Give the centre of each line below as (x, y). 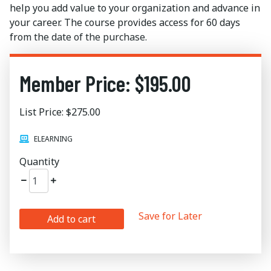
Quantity (39, 162)
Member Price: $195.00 (105, 83)
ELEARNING (53, 139)
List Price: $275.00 (60, 112)
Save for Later (170, 216)
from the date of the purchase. (78, 37)
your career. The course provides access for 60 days (125, 22)
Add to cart (72, 219)
